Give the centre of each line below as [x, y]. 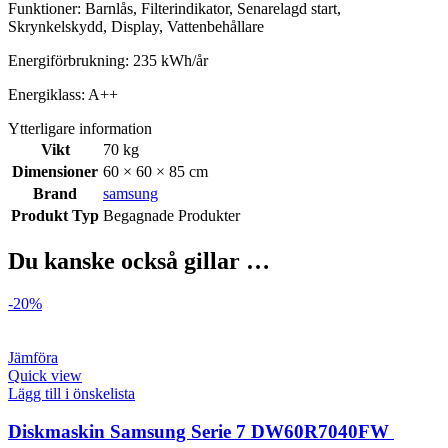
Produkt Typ [55, 215]
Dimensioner [55, 171]
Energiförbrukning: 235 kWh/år [108, 60]
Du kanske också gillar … [139, 260]
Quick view [45, 375]
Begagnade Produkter [171, 215]
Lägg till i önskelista [71, 393]
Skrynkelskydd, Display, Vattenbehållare [136, 26]
